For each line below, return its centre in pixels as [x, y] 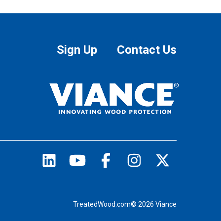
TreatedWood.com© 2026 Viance [125, 204]
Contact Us [147, 50]
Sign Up [77, 50]
